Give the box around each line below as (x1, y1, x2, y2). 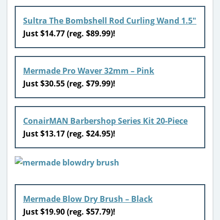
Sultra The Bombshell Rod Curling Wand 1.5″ (23, 15, 196, 26)
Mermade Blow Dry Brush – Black (23, 193, 153, 204)
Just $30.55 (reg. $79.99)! (23, 78, 117, 89)
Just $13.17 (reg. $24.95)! (23, 128, 117, 139)
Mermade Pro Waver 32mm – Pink (23, 65, 154, 76)
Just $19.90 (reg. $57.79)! (23, 206, 115, 217)
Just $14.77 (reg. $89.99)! (23, 27, 117, 39)
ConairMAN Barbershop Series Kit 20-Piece (23, 115, 188, 126)
